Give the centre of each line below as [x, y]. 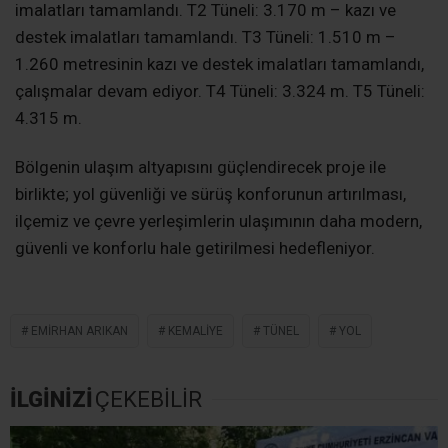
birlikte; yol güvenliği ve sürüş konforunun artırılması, [210, 193]
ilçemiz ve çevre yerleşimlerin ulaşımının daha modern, [218, 220]
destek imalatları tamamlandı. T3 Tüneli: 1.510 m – [205, 36]
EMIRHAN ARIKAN [79, 330]
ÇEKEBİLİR [148, 399]
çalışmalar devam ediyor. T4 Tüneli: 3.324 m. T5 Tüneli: [220, 90]
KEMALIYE [195, 330]
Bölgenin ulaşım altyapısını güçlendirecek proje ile [200, 166]
